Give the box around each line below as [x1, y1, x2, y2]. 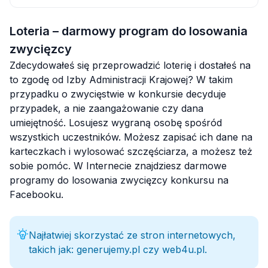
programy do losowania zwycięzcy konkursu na [10, 173, 229, 186]
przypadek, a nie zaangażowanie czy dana [10, 102, 203, 114]
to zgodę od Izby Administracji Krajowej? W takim [10, 73, 233, 86]
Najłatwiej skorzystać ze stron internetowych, [29, 229, 236, 241]
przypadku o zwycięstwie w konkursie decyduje [10, 87, 226, 100]
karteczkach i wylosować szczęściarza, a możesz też [10, 145, 252, 157]
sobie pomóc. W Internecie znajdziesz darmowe [10, 159, 227, 172]
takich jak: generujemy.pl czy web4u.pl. [29, 243, 207, 255]
